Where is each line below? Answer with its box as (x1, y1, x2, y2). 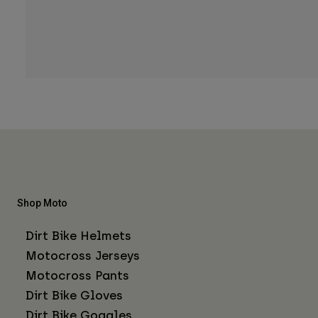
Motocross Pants (26, 268, 129, 283)
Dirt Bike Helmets (26, 228, 131, 243)
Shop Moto (17, 197, 67, 209)
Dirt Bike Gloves (26, 287, 123, 302)
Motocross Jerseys (26, 248, 140, 263)
